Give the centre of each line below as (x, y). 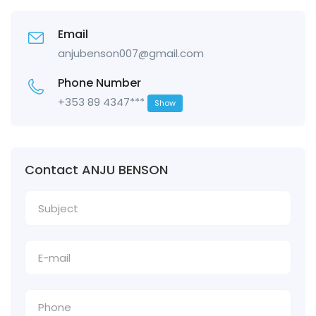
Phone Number (99, 83)
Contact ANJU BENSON (96, 170)
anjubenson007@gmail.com (131, 54)
